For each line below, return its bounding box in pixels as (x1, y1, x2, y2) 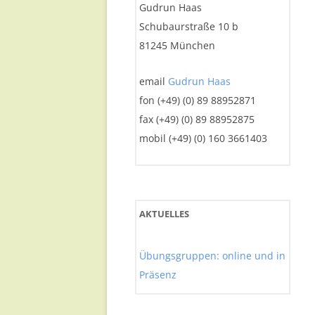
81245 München (139, 39, 215, 52)
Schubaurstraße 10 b (139, 20, 238, 33)
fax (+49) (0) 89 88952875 (139, 112, 255, 126)
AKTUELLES (139, 207, 189, 220)
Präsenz (139, 268, 176, 281)
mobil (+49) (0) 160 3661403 (139, 131, 267, 145)
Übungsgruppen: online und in (139, 249, 285, 262)
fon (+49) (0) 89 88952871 (139, 94, 256, 107)
